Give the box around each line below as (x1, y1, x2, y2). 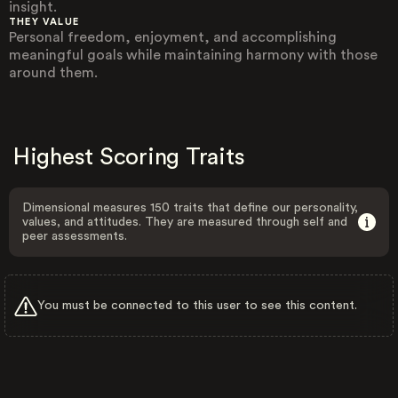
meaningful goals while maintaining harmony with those (9, 48, 378, 62)
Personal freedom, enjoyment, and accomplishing (9, 30, 337, 44)
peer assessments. (22, 230, 127, 243)
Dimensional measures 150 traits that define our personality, (22, 202, 358, 214)
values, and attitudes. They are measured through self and (22, 216, 347, 228)
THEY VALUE (9, 17, 80, 27)
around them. (9, 66, 98, 80)
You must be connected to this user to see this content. (37, 298, 357, 312)
